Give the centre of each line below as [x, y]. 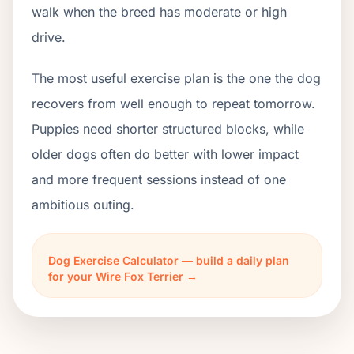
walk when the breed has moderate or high [159, 12]
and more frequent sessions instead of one [159, 179]
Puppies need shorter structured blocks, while [168, 129]
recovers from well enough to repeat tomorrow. [173, 104]
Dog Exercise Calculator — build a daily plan [169, 260]
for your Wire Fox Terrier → [123, 276]
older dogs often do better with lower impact [165, 154]
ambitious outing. [83, 205]
